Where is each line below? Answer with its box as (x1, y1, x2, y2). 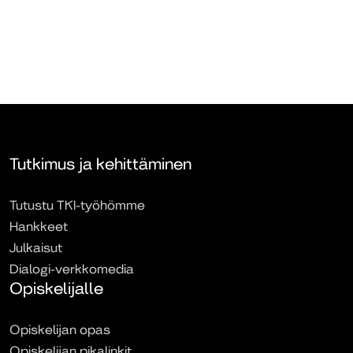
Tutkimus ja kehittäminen (9, 155, 191, 173)
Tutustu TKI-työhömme (9, 198, 145, 213)
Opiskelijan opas (9, 322, 110, 337)
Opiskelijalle (9, 280, 103, 298)
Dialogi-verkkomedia (9, 262, 134, 277)
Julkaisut (9, 240, 62, 255)
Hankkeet (9, 219, 68, 234)
